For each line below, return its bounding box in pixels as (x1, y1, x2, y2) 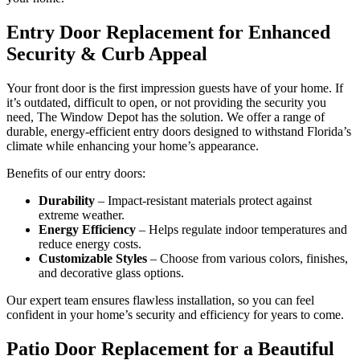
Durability (39, 194, 95, 208)
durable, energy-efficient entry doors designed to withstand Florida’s (6, 125, 351, 139)
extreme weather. (39, 208, 125, 223)
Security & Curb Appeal (6, 43, 207, 65)
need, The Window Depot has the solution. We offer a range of (6, 110, 325, 125)
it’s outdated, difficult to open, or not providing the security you (6, 96, 326, 110)
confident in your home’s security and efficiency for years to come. (6, 308, 344, 322)
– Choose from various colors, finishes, (147, 252, 348, 266)
